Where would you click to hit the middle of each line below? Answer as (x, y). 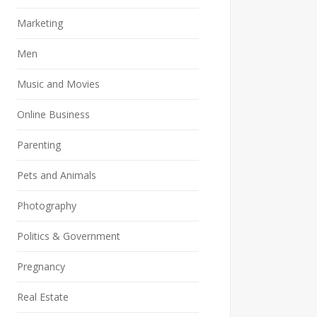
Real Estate (43, 296)
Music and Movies (59, 83)
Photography (47, 205)
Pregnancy (41, 266)
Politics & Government (69, 236)
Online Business (54, 114)
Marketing (40, 23)
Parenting (39, 144)
